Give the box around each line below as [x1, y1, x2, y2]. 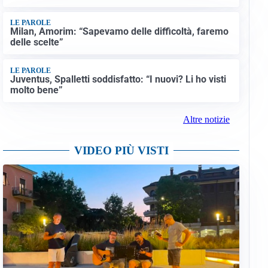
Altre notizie [182, 114, 230, 125]
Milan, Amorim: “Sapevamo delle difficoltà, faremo [10, 26, 229, 38]
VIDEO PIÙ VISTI [74, 144, 169, 157]
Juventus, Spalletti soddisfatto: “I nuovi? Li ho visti [10, 73, 226, 85]
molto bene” [10, 84, 63, 96]
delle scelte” [10, 36, 63, 48]
